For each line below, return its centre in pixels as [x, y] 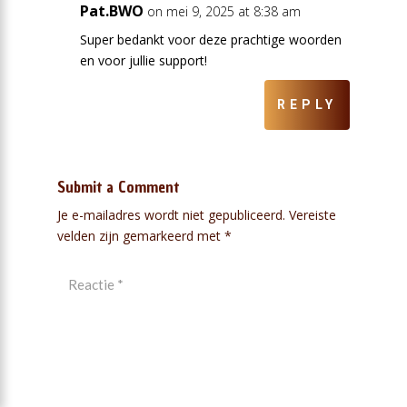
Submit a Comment [118, 188]
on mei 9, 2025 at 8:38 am [223, 12]
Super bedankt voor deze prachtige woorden [210, 40]
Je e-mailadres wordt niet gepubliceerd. [171, 215]
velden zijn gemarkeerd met [140, 236]
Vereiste [312, 215]
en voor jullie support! [143, 61]
